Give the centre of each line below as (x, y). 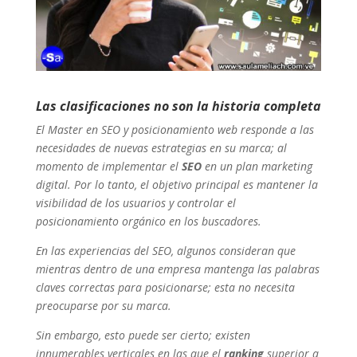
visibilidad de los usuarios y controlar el (135, 203)
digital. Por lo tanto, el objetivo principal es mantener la (177, 185)
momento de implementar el (108, 167)
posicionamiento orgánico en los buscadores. (148, 222)
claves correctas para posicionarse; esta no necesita (165, 288)
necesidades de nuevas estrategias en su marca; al (161, 148)
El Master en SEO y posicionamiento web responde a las (175, 130)
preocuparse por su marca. (103, 306)
